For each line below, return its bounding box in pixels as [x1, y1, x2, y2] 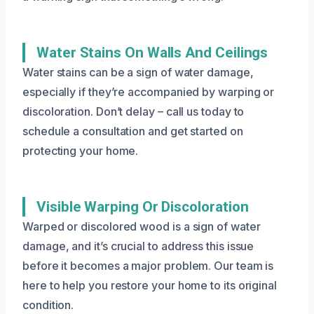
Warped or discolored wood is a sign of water [22, 219, 261, 233]
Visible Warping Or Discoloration [36, 198, 249, 215]
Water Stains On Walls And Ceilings [36, 43, 268, 61]
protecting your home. [22, 143, 139, 158]
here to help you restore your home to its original [22, 278, 278, 292]
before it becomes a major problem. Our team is [22, 258, 274, 273]
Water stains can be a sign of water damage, [22, 64, 254, 79]
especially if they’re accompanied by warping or [22, 84, 275, 99]
